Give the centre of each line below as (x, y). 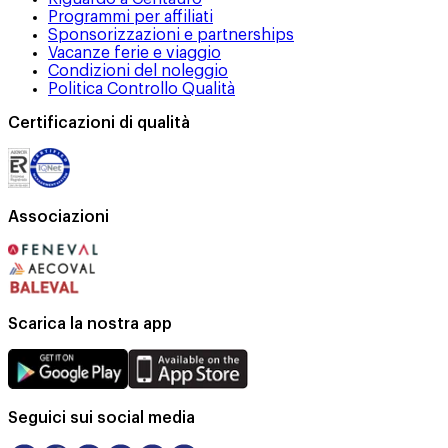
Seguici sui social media (101, 417)
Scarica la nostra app (90, 323)
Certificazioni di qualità (99, 122)
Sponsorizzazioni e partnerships (171, 34)
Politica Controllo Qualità (141, 88)
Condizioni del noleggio (138, 70)
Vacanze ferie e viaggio (134, 52)
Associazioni (58, 216)
